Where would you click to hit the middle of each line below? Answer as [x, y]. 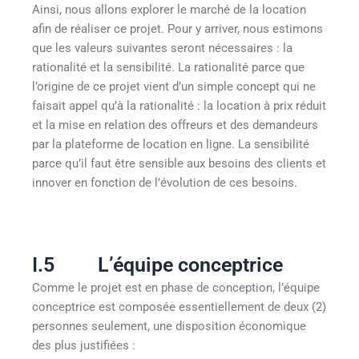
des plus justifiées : [84, 346]
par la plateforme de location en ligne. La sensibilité [171, 145]
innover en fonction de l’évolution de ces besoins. [165, 183]
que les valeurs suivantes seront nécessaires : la [162, 48]
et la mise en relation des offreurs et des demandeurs [175, 125]
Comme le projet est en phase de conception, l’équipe [176, 288]
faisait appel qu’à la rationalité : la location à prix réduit [179, 106]
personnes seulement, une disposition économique [169, 327]
